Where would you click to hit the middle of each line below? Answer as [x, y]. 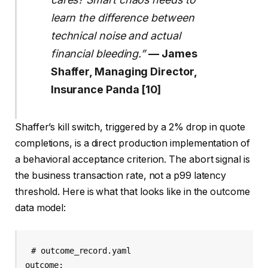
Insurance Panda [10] [106, 89]
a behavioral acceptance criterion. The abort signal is [133, 159]
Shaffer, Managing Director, [124, 71]
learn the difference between [122, 17]
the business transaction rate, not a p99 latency [121, 175]
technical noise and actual [115, 35]
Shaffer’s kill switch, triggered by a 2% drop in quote [130, 127]
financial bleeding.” [98, 53]
